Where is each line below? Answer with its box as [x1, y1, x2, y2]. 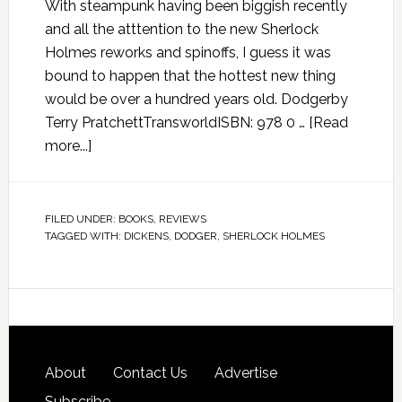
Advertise [214, 364, 277, 381]
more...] [44, 137, 92, 154]
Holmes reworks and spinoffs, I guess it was [44, 44, 331, 61]
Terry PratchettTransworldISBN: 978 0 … [44, 114, 309, 131]
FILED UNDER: [44, 213, 118, 225]
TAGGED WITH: [44, 230, 124, 242]
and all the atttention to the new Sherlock [44, 21, 319, 38]
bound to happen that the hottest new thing [44, 67, 336, 84]
